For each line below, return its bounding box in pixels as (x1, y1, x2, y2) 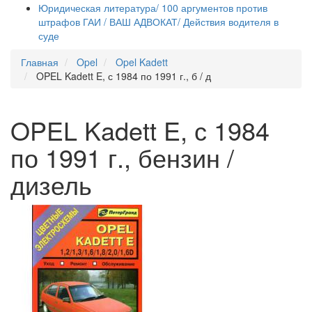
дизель (10, 166, 92, 202)
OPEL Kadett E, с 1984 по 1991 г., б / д (36, 69, 211, 83)
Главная (21, 55, 58, 69)
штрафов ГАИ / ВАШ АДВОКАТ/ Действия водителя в (38, 15, 279, 29)
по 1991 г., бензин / (10, 139, 234, 175)
